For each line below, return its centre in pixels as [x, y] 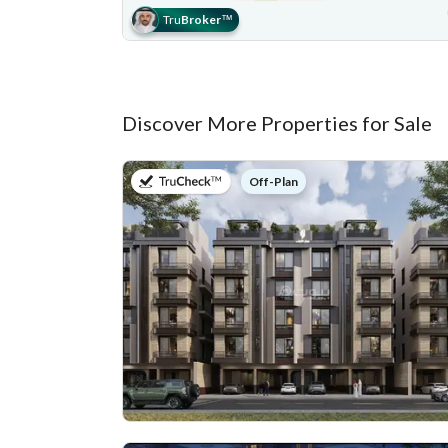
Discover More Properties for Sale [277, 123]
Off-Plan [273, 181]
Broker [201, 19]
